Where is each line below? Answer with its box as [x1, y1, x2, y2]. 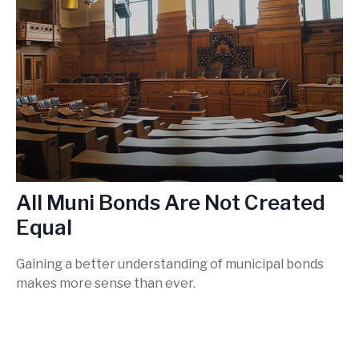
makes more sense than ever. [16, 275, 196, 291]
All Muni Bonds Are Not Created [16, 190, 325, 216]
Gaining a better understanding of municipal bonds [16, 256, 324, 272]
